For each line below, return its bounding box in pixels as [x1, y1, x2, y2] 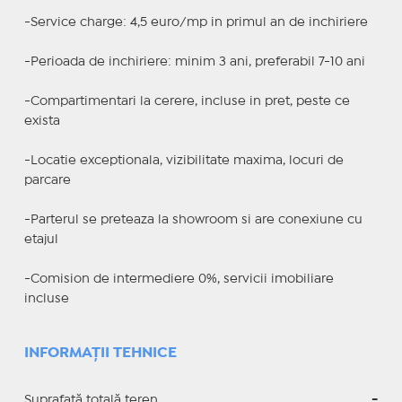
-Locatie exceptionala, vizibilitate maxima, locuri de [23, 154, 344, 166]
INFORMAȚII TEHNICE [23, 345, 177, 360]
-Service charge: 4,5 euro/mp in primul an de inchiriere [23, 16, 368, 28]
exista [23, 115, 60, 127]
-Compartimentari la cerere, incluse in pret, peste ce [23, 95, 350, 107]
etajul [23, 233, 58, 245]
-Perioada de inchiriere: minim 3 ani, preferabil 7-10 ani [23, 56, 365, 67]
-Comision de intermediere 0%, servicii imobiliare [23, 273, 334, 284]
